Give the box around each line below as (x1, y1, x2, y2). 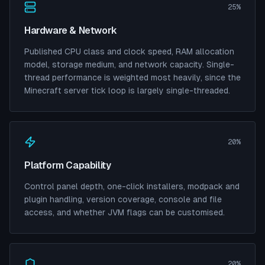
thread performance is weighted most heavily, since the (24, 73, 241, 82)
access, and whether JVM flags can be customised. (24, 208, 225, 217)
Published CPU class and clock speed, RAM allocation (24, 47, 234, 56)
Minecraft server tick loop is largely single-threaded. (24, 86, 230, 95)
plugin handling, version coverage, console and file (24, 195, 222, 204)
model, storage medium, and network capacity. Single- (24, 60, 234, 69)
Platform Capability (24, 160, 111, 171)
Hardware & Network (24, 25, 117, 36)
